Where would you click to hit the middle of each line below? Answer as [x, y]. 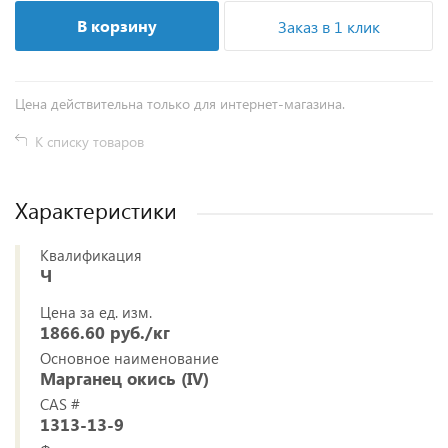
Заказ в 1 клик [328, 27]
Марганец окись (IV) [124, 379]
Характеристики [96, 210]
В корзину [117, 26]
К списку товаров [89, 142]
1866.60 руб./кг [105, 333]
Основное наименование [129, 358]
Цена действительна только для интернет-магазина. [180, 104]
